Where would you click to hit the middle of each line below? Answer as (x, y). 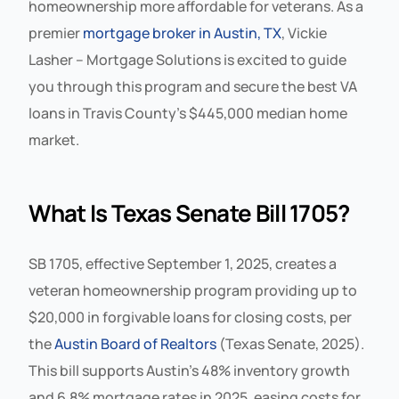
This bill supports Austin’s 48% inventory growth (190, 370)
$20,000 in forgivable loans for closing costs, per (191, 317)
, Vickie (305, 33)
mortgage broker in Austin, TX (183, 33)
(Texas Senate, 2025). (291, 343)
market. (54, 139)
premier (56, 33)
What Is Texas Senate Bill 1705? (189, 212)
